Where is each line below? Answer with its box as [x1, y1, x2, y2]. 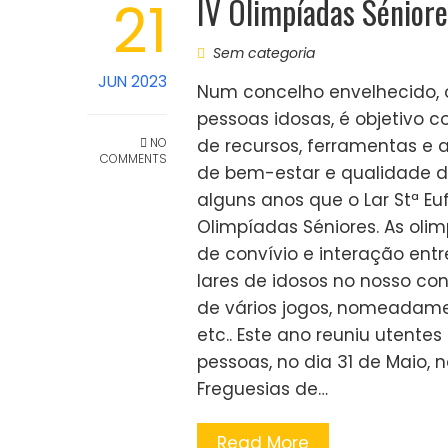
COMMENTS [100, 150, 167, 167]
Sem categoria [213, 43, 315, 63]
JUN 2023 [98, 71, 167, 92]
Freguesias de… [197, 377, 328, 401]
